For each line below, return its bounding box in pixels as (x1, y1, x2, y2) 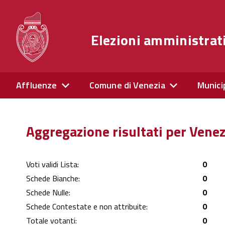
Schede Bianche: (26, 172, 80, 184)
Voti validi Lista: (26, 158, 79, 170)
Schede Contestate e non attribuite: (26, 200, 148, 212)
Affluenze (16, 78, 57, 92)
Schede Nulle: (26, 186, 70, 198)
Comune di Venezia (89, 78, 165, 92)
